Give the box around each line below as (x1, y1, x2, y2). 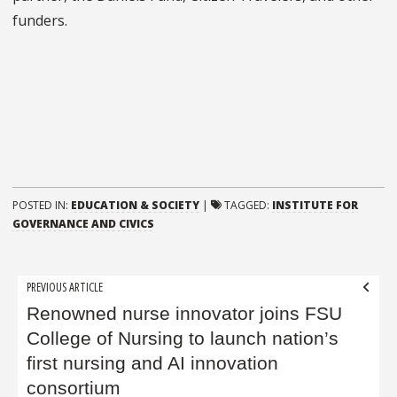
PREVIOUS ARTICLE (27, 278, 104, 296)
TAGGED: (224, 197, 272, 213)
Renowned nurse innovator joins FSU (27, 302, 343, 324)
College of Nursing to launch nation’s (27, 327, 339, 349)
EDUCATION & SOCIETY (71, 197, 199, 213)
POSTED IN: (12, 197, 71, 213)
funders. (12, 10, 71, 30)
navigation (12, 299, 119, 333)
